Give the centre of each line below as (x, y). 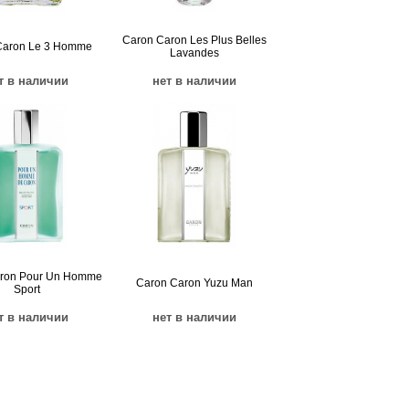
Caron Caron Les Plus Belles (194, 40)
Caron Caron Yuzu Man (194, 283)
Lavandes (194, 53)
